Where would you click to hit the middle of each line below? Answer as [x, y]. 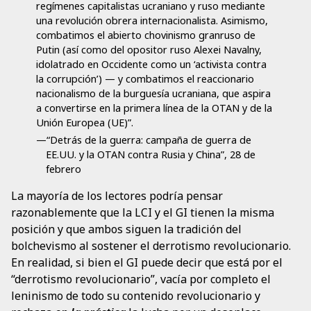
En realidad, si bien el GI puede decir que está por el [147, 262]
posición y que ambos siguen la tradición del [126, 229]
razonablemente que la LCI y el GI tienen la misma [143, 212]
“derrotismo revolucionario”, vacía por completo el [141, 279]
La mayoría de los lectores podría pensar [117, 195]
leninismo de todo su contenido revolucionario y [136, 295]
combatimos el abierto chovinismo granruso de [146, 35]
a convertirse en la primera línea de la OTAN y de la [154, 108]
